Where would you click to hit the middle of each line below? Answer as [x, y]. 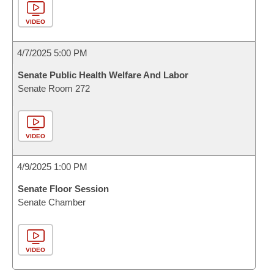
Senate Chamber [52, 202]
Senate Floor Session [63, 189]
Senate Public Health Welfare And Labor [103, 75]
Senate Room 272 [54, 88]
